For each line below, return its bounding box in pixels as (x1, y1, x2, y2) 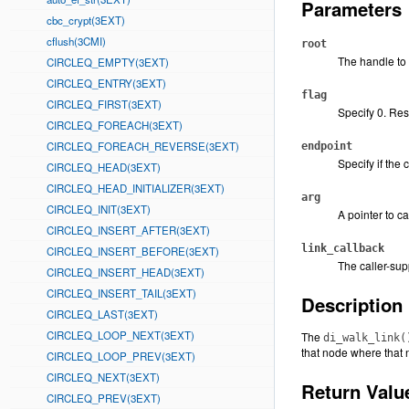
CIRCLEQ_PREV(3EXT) (47, 391, 161, 405)
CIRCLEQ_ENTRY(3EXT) (47, 76, 166, 90)
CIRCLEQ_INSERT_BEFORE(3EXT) (47, 244, 219, 258)
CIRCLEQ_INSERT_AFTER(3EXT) (47, 223, 210, 237)
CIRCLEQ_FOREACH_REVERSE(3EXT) (47, 139, 239, 153)
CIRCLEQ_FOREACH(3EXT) (47, 118, 183, 132)
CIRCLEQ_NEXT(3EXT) (47, 370, 160, 384)
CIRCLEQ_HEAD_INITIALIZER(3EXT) (47, 181, 225, 195)
